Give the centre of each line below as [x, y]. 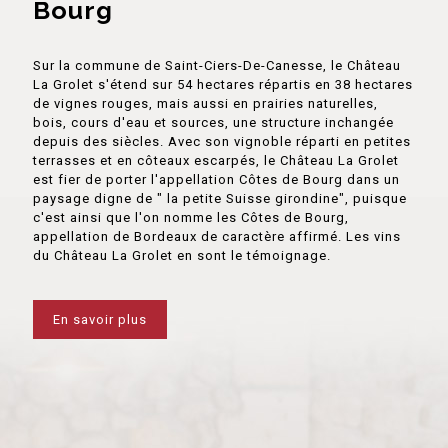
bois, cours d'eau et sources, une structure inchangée [213, 122]
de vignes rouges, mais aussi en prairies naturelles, [205, 103]
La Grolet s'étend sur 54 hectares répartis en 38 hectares [223, 84]
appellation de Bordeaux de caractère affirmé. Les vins [217, 236]
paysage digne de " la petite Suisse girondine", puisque [220, 198]
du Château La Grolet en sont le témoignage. [182, 255]
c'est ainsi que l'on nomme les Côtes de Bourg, [191, 217]
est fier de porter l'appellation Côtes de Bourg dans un [216, 179]
